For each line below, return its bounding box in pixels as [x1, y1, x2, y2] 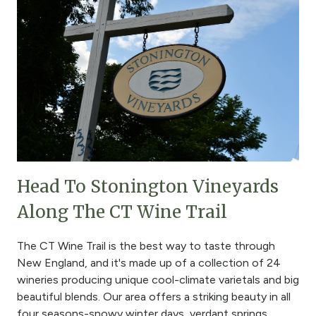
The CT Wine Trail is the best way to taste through [17, 238, 275, 253]
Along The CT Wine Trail [17, 200, 227, 223]
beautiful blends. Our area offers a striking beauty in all [17, 289, 291, 303]
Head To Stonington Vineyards [17, 175, 279, 197]
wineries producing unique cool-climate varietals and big [17, 272, 299, 286]
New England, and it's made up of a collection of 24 [17, 255, 281, 269]
